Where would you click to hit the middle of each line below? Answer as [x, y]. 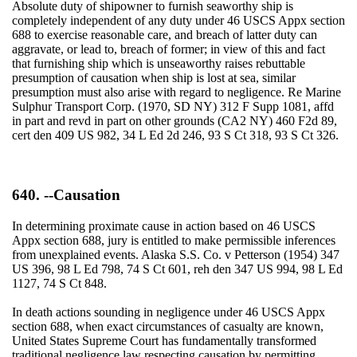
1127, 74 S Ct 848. [59, 283]
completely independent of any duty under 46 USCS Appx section [178, 21]
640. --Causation [66, 194]
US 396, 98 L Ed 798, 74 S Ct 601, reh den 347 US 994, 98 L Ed [177, 269]
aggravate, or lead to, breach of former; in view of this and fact [168, 49]
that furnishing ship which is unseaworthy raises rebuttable [158, 64]
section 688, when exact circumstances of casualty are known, [167, 326]
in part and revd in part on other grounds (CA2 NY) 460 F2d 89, [174, 121]
